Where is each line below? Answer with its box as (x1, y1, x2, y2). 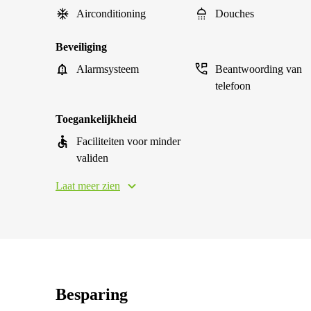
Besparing (56, 285, 128, 303)
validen (76, 152, 108, 164)
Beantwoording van (215, 63, 302, 75)
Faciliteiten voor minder (76, 135, 180, 147)
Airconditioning (76, 8, 146, 19)
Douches (215, 8, 254, 19)
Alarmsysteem (76, 63, 139, 75)
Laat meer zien (56, 180, 120, 192)
